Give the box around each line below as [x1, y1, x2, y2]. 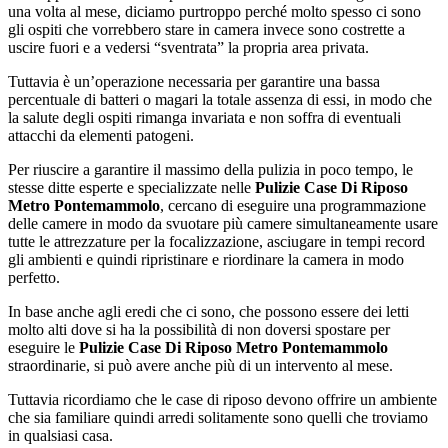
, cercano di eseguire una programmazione [160, 197, 426, 215]
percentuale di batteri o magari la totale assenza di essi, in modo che [8, 91, 432, 109]
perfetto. [8, 269, 60, 287]
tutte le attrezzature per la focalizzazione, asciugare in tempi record [8, 233, 425, 251]
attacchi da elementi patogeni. [8, 127, 194, 145]
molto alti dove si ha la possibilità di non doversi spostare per [8, 321, 390, 339]
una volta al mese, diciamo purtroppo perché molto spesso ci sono [8, 3, 421, 21]
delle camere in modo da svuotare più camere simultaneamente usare [8, 215, 438, 233]
